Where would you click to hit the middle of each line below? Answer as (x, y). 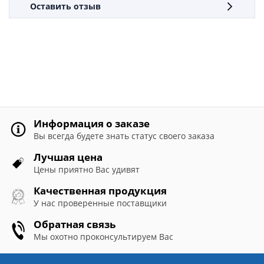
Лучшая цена (68, 157)
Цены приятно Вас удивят (87, 169)
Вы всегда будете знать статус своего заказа (124, 136)
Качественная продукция (100, 191)
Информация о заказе (92, 124)
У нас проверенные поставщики (100, 203)
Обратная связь (75, 225)
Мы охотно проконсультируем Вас (103, 236)
